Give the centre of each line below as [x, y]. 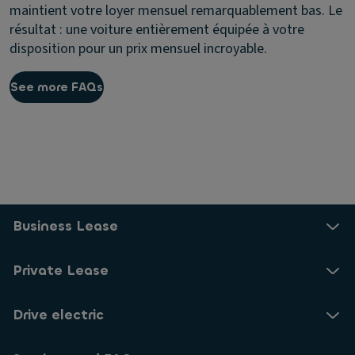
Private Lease [61, 271]
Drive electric [58, 315]
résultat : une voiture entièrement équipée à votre [157, 30]
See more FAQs [57, 87]
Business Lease [65, 227]
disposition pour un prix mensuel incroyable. [138, 49]
